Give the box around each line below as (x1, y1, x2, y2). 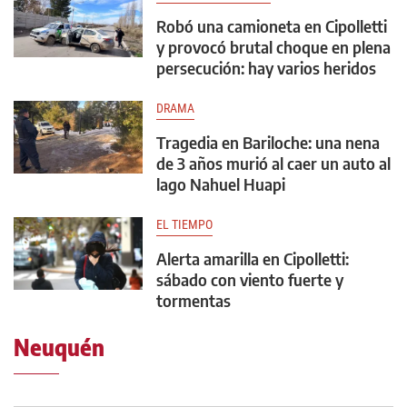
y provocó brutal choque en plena (156, 36, 391, 58)
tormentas (156, 290, 231, 312)
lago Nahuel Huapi (156, 174, 285, 195)
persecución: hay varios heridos (156, 57, 376, 79)
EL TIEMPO (156, 217, 213, 233)
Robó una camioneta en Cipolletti (156, 15, 387, 37)
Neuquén (14, 333, 104, 362)
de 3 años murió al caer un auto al (156, 153, 391, 174)
